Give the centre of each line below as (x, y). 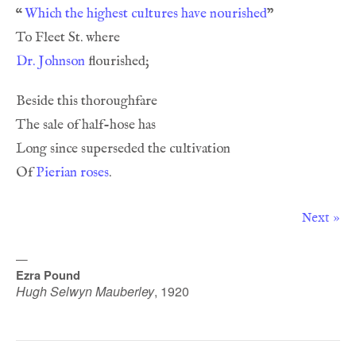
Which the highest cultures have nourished (146, 14)
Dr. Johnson (50, 61)
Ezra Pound (48, 275)
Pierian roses (72, 172)
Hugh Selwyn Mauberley (85, 291)
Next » (321, 218)
